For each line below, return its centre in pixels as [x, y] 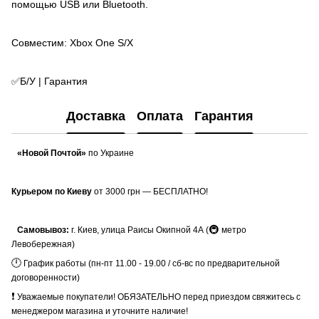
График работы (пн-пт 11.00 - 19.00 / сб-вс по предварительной [151, 263]
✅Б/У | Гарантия [49, 81]
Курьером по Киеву [53, 191]
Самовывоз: [43, 230]
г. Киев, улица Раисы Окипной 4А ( [139, 230]
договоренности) [46, 277]
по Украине [110, 153]
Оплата [159, 116]
